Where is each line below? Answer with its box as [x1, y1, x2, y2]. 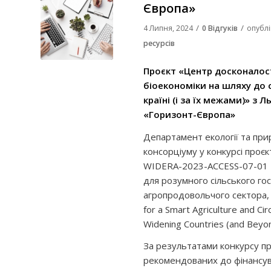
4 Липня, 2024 [143, 23, 193, 33]
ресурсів [143, 38, 175, 48]
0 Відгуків [202, 23, 238, 33]
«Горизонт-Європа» [143, 108, 235, 120]
